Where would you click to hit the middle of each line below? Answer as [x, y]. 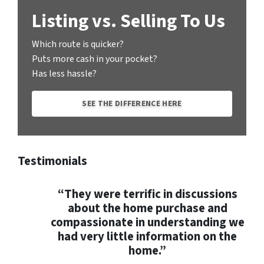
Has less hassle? [64, 74]
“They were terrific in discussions [147, 194]
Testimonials [52, 161]
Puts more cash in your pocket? [95, 59]
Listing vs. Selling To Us [128, 22]
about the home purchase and [147, 209]
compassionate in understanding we [147, 223]
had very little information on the [147, 237]
